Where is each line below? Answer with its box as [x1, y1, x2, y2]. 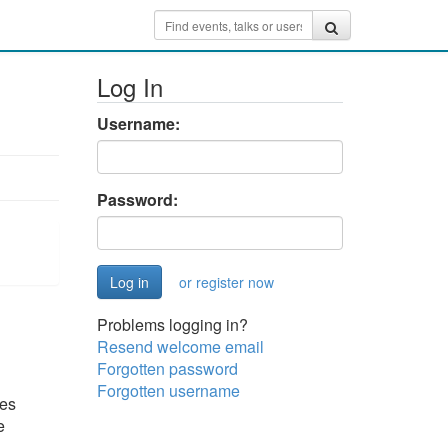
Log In [96, 69, 163, 104]
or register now [178, 272, 274, 292]
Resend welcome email [96, 335, 264, 358]
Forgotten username [96, 379, 240, 402]
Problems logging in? [96, 313, 248, 336]
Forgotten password [96, 357, 238, 380]
